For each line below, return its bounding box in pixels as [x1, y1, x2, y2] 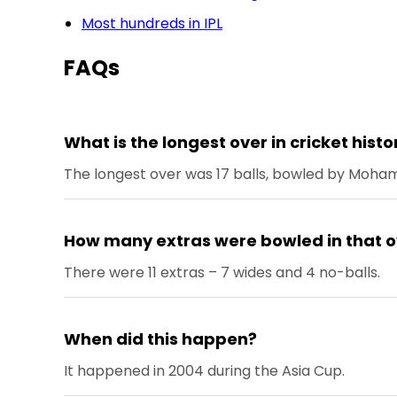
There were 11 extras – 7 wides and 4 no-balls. [64, 262, 380, 284]
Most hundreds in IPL [82, 13, 222, 35]
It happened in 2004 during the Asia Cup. [64, 361, 345, 382]
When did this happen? [64, 328, 257, 351]
